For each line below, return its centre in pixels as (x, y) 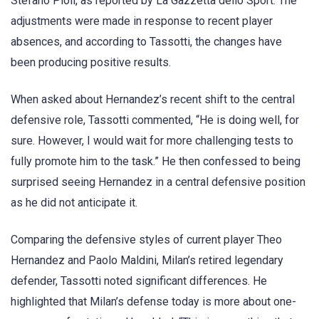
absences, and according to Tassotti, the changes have (146, 42)
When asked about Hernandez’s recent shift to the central (153, 100)
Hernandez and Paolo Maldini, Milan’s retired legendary (147, 261)
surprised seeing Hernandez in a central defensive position (158, 182)
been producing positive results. (91, 62)
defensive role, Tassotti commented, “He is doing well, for (155, 120)
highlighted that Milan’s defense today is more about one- (153, 302)
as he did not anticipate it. (74, 203)
